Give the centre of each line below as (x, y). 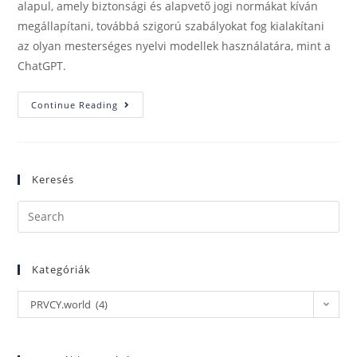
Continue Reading (75, 104)
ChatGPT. (42, 65)
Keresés (53, 179)
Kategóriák (62, 269)
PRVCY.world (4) (69, 304)
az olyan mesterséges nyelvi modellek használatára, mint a (175, 45)
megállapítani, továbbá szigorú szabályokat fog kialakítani (171, 25)
